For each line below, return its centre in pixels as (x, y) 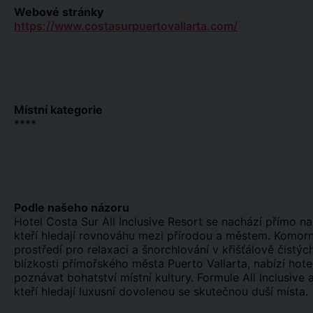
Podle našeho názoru (72, 208)
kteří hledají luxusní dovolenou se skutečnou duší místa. (161, 291)
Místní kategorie (58, 110)
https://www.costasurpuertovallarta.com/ (126, 26)
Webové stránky (59, 12)
